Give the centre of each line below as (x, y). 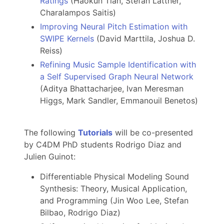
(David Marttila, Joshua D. (144, 39)
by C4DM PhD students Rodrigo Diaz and (103, 145)
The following (51, 133)
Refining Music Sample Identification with (118, 65)
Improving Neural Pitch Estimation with (114, 27)
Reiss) (51, 51)
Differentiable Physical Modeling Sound (114, 177)
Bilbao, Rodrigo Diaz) (80, 213)
